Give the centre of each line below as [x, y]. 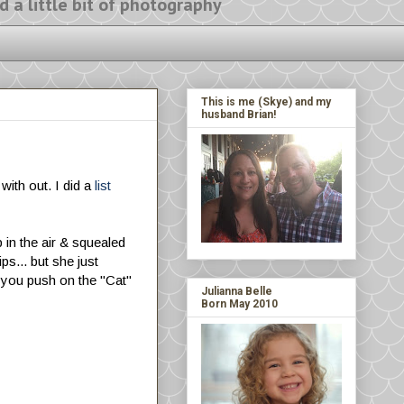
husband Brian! [239, 114]
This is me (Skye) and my [266, 101]
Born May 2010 [239, 303]
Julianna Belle [237, 291]
